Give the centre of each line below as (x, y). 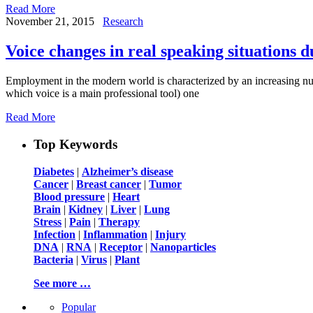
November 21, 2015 (50, 22)
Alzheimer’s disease (128, 171)
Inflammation (115, 234)
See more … (62, 283)
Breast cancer (109, 184)
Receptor (121, 247)
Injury (170, 234)
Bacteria (53, 259)
